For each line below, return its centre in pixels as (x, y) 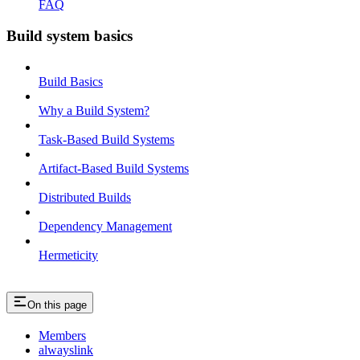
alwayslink (66, 350)
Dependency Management (105, 226)
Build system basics (70, 35)
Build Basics (71, 81)
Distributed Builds (85, 197)
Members (62, 336)
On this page (57, 305)
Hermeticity (68, 255)
